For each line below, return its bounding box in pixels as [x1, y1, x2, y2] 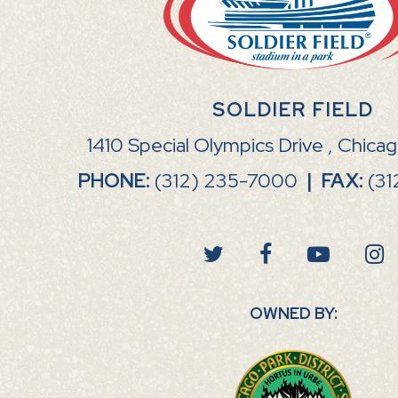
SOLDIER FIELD [212, 97, 374, 123]
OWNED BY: [249, 303, 338, 324]
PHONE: [77, 168, 150, 195]
